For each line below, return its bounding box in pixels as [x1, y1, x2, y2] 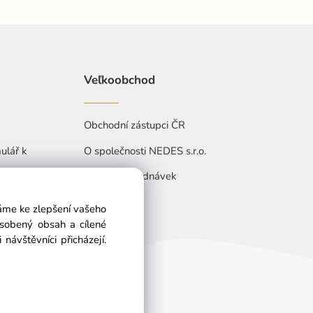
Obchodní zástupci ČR [83, 117, 185, 132]
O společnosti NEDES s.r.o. [83, 143, 206, 158]
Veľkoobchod [83, 71, 155, 88]
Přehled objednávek [83, 169, 176, 184]
